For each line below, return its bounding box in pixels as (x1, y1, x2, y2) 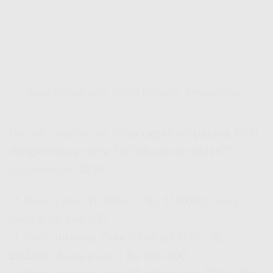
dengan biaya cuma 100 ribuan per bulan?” (9, 146, 232, 158)
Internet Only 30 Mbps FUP (55, 232, 199, 244)
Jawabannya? (9, 164, 80, 176)
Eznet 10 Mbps (55, 195, 133, 207)
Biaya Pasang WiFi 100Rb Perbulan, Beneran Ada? (27, 88, 246, 99)
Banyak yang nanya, (9, 127, 113, 140)
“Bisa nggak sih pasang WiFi (113, 127, 258, 140)
